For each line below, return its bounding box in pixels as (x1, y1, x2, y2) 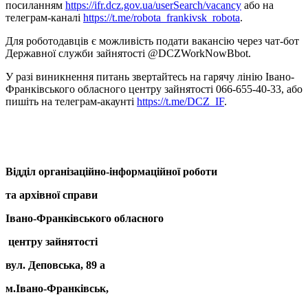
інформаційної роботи (109, 165, 217, 177)
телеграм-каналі (5, 11, 83, 23)
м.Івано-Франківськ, (5, 282, 109, 294)
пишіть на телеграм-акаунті (5, 95, 137, 107)
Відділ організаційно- (5, 165, 109, 177)
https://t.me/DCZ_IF (137, 95, 224, 107)
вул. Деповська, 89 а (5, 258, 105, 271)
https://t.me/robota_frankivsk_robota (83, 11, 240, 23)
